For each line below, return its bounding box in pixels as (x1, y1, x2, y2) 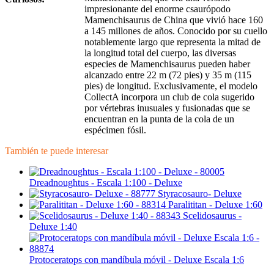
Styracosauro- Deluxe (158, 188, 242, 199)
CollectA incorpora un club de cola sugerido (84, 91, 254, 102)
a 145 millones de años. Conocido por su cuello (84, 25, 267, 36)
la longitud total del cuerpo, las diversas (84, 47, 236, 58)
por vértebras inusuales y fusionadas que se (84, 102, 250, 113)
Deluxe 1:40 (29, 221, 77, 232)
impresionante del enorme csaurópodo (84, 3, 231, 14)
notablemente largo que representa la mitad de (84, 36, 261, 47)
